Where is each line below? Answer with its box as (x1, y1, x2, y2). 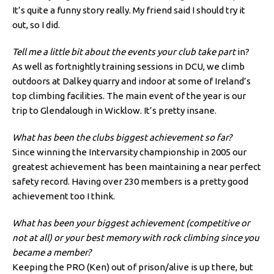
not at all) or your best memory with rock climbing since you (12, 232, 259, 243)
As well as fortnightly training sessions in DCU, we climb (12, 61, 245, 72)
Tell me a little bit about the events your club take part (12, 46, 235, 57)
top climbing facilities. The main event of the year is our (12, 91, 246, 102)
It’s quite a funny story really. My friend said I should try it (12, 5, 245, 16)
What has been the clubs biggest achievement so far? (12, 132, 232, 143)
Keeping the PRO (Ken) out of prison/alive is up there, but (12, 262, 253, 273)
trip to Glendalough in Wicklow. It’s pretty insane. (12, 105, 217, 116)
